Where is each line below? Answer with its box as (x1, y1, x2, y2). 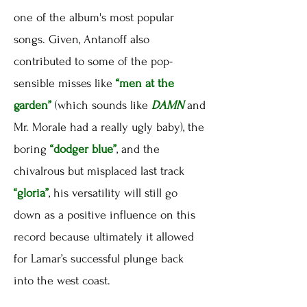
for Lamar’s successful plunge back (14, 252, 184, 266)
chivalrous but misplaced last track (14, 164, 184, 178)
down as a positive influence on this (14, 208, 195, 222)
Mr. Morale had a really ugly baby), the (14, 121, 204, 134)
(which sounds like (51, 99, 151, 112)
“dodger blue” (47, 143, 116, 156)
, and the (116, 143, 160, 156)
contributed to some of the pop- (14, 55, 173, 69)
